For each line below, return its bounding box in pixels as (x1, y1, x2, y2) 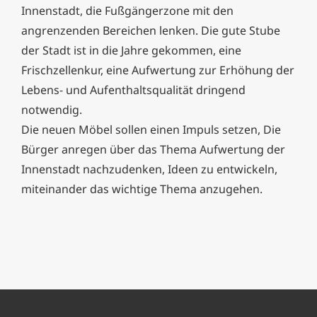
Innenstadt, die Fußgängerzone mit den (21, 3, 234, 19)
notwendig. (21, 102, 82, 118)
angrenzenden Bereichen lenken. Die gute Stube (21, 23, 280, 39)
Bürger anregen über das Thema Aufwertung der (21, 142, 285, 158)
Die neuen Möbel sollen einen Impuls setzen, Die (21, 122, 281, 138)
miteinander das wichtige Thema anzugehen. (21, 181, 263, 197)
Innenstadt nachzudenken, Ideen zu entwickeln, (21, 161, 277, 178)
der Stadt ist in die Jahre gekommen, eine (21, 42, 241, 59)
